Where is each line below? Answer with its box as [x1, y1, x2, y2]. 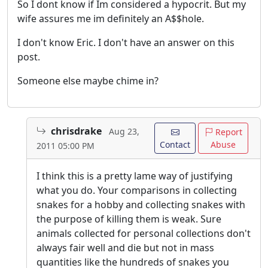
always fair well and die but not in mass [36, 241, 214, 255]
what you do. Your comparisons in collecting [36, 184, 237, 197]
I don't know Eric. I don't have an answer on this [17, 36, 234, 50]
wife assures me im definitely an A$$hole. [17, 12, 204, 26]
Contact [160, 139, 191, 151]
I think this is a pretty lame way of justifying [36, 169, 233, 183]
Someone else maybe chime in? [17, 74, 159, 88]
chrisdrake [51, 124, 102, 138]
